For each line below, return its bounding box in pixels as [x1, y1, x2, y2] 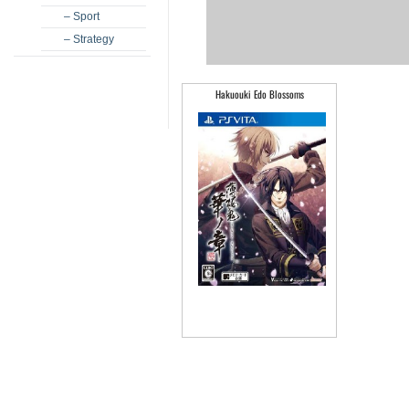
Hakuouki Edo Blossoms [215, 87, 304, 102]
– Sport [64, 10, 100, 23]
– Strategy [64, 33, 114, 46]
